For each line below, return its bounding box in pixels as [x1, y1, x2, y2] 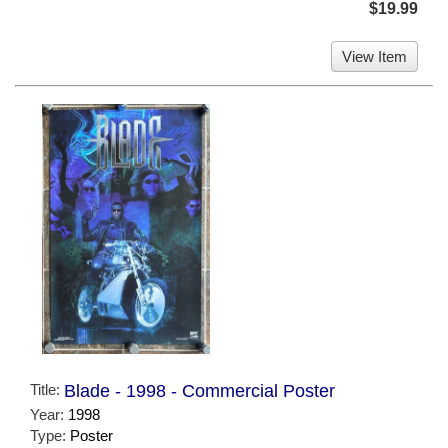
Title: [30, 380, 64, 398]
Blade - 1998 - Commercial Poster [64, 380, 335, 401]
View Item [342, 48, 407, 66]
